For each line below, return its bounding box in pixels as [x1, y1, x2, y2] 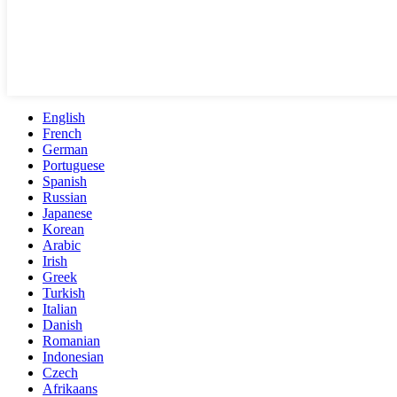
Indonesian [43, 349, 104, 365]
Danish [43, 317, 82, 333]
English [43, 110, 85, 126]
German [43, 142, 88, 158]
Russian [43, 190, 87, 206]
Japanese [43, 206, 92, 222]
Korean [43, 222, 84, 237]
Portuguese [43, 158, 105, 174]
